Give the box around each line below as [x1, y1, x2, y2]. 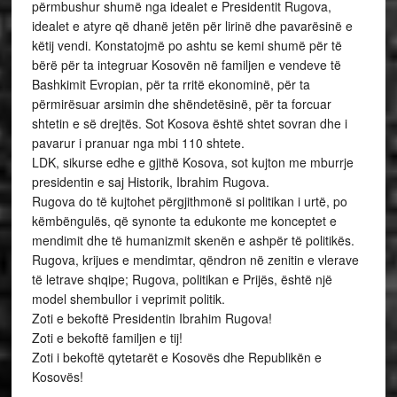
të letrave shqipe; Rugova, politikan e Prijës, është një [31, 270, 332, 288]
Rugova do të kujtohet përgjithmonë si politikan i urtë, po [31, 192, 347, 210]
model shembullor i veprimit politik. [31, 290, 225, 307]
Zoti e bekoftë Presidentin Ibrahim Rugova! [31, 309, 272, 327]
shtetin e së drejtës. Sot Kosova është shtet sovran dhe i [31, 114, 347, 132]
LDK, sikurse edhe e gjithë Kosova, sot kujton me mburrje [31, 153, 354, 171]
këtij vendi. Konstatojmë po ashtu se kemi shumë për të [31, 36, 342, 54]
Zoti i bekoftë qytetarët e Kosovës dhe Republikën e [31, 348, 322, 366]
